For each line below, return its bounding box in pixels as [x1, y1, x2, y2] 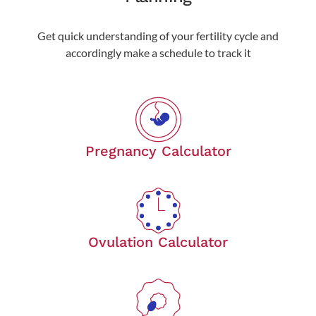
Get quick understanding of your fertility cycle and [37, 28, 279, 42]
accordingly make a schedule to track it [65, 45, 251, 59]
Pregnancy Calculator [85, 142, 231, 159]
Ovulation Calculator [88, 233, 228, 250]
